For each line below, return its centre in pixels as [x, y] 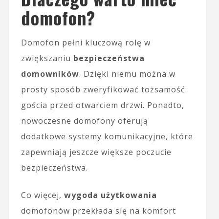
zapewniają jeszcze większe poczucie [96, 152]
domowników [50, 74]
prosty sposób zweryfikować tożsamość [103, 89]
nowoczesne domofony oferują [84, 120]
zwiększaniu [47, 58]
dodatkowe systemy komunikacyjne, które [107, 136]
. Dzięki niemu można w [127, 74]
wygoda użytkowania [110, 195]
